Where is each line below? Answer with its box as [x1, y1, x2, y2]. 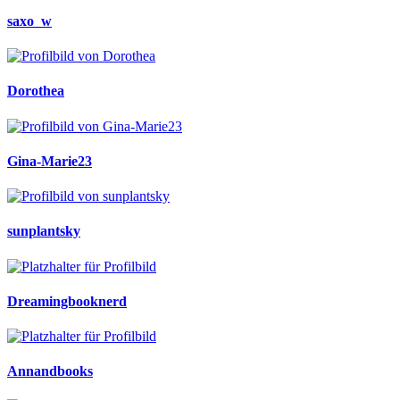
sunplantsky [7, 223, 80, 239]
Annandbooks [7, 363, 93, 379]
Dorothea [7, 83, 64, 99]
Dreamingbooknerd [7, 293, 127, 309]
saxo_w [7, 12, 52, 29]
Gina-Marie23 [7, 153, 92, 169]
